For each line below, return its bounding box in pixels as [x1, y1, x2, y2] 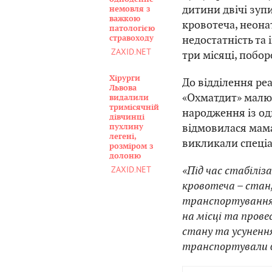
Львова [109, 83, 137, 93]
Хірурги [109, 73, 140, 83]
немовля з [109, 4, 150, 14]
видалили [109, 93, 149, 103]
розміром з [109, 141, 153, 151]
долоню [109, 151, 141, 161]
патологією [109, 24, 155, 33]
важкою [109, 14, 140, 24]
